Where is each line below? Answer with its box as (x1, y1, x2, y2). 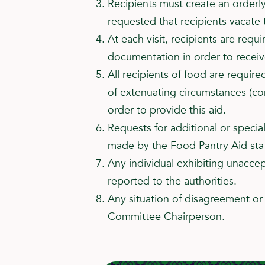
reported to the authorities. (107, 174, 237, 189)
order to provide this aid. (107, 103, 226, 118)
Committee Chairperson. (107, 209, 225, 225)
